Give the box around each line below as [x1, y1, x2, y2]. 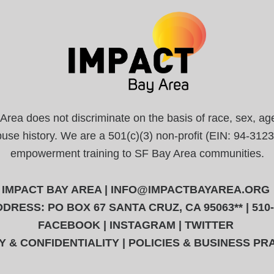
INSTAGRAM [109, 218, 176, 231]
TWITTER [184, 218, 234, 231]
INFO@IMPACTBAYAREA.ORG [110, 183, 270, 196]
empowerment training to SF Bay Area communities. [10, 147, 264, 160]
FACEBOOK [37, 218, 100, 231]
